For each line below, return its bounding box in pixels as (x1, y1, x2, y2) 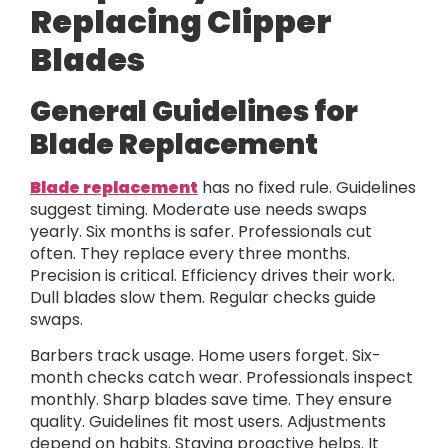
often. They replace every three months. (30, 241, 350, 265)
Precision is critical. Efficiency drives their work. (30, 263, 395, 287)
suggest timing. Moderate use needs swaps (30, 197, 367, 221)
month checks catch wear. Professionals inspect (30, 365, 413, 389)
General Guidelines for (30, 91, 358, 131)
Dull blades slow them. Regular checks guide (30, 285, 376, 309)
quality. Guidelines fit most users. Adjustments (30, 409, 386, 433)
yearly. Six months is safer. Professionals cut (30, 219, 372, 243)
